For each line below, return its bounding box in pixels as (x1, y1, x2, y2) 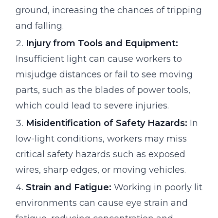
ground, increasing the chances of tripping (16, 4, 202, 16)
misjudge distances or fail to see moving (16, 69, 193, 80)
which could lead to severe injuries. (16, 100, 169, 111)
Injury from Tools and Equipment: (26, 37, 178, 49)
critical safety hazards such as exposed (16, 148, 185, 160)
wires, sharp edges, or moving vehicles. (16, 164, 186, 175)
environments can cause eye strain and (16, 197, 188, 208)
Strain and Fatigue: (26, 182, 111, 193)
